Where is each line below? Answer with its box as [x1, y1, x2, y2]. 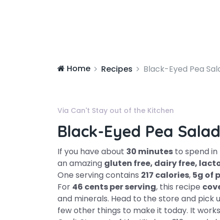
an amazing [57, 158, 104, 169]
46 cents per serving [72, 181, 156, 192]
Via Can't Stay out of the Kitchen [57, 106, 174, 115]
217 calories [141, 169, 189, 181]
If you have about [57, 146, 126, 157]
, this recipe [156, 181, 202, 192]
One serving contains [57, 169, 141, 181]
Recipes [101, 63, 133, 75]
